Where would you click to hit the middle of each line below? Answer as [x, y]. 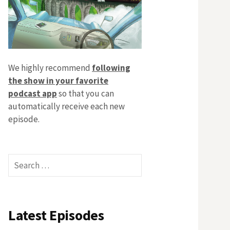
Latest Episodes [56, 215]
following [111, 68]
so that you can [85, 94]
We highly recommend [50, 68]
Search [21, 156]
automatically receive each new [66, 107]
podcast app [33, 94]
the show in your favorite [58, 81]
